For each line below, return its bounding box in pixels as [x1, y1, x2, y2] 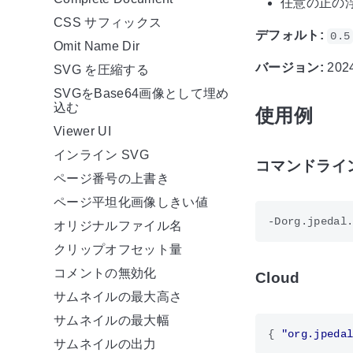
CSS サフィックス [54, 16, 162, 30]
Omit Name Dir [54, 39, 140, 54]
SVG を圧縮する [54, 63, 149, 77]
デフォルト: [255, 28, 324, 43]
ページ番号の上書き [54, 172, 169, 186]
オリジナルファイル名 [54, 219, 183, 233]
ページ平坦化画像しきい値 [54, 195, 208, 210]
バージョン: [255, 61, 324, 75]
